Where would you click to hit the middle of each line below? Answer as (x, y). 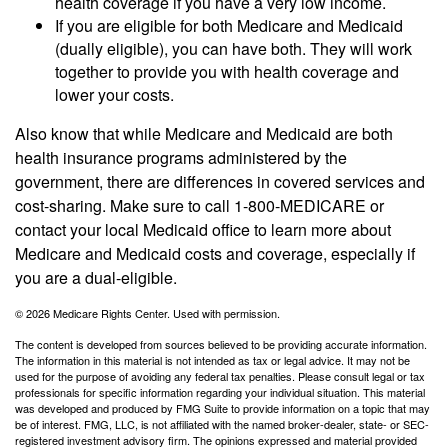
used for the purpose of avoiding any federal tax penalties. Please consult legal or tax (220, 375)
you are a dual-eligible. (96, 277)
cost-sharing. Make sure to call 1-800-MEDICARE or (199, 205)
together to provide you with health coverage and (227, 71)
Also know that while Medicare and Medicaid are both (204, 133)
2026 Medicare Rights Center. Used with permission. (153, 312)
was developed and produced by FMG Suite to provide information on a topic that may (222, 407)
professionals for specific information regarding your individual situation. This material (220, 391)
